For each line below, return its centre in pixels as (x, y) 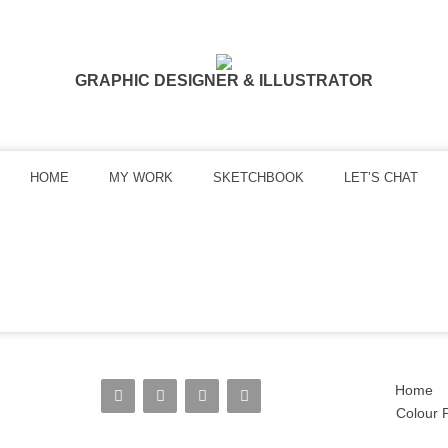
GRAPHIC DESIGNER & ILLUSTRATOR (224, 80)
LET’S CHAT (381, 178)
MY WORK (141, 178)
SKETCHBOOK (258, 178)
